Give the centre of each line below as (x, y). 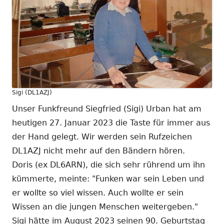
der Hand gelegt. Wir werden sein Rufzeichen (102, 137)
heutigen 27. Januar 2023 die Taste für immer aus (111, 123)
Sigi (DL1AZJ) (32, 93)
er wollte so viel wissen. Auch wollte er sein (98, 193)
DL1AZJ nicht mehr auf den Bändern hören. (98, 151)
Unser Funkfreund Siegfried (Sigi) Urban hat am (107, 109)
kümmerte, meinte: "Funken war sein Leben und (108, 179)
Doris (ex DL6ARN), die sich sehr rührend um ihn (108, 165)
